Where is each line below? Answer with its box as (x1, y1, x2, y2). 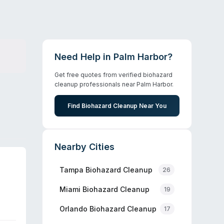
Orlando (59, 204, 87, 213)
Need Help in (54, 51, 113, 62)
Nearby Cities (54, 141, 114, 152)
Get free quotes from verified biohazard (54, 71, 172, 78)
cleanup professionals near (54, 80, 136, 88)
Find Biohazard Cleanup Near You (67, 102, 166, 109)
